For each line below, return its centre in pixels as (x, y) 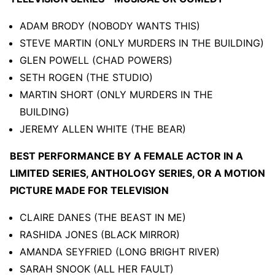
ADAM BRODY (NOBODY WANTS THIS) (110, 25)
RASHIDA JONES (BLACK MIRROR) (100, 234)
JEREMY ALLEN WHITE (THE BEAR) (103, 129)
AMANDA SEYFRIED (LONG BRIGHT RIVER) (120, 251)
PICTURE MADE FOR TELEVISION (89, 190)
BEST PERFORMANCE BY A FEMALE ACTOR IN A (126, 156)
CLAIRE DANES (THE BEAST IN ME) (103, 217)
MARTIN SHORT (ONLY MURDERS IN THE (116, 94)
